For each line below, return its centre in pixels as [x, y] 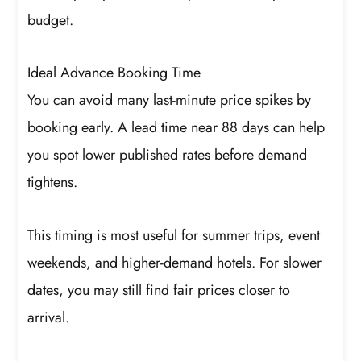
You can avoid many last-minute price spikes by [170, 100]
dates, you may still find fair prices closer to [159, 290]
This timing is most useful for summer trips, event [174, 235]
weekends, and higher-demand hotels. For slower [175, 262]
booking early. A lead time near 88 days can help [176, 128]
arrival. [49, 317]
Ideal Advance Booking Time [114, 73]
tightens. [53, 183]
